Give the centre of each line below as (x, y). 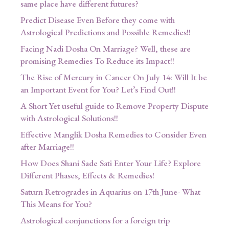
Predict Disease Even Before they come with (98, 20)
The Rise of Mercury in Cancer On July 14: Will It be (114, 77)
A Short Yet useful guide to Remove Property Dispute (114, 106)
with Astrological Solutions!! (69, 118)
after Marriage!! (47, 147)
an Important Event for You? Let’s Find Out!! (98, 90)
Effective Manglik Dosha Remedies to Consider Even (113, 135)
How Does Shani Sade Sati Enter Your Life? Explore (111, 163)
